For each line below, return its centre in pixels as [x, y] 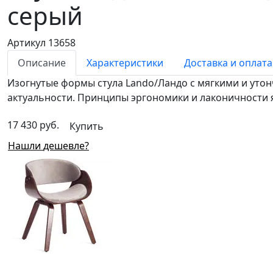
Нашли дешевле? [66, 146]
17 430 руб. [33, 125]
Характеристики [125, 62]
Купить [87, 126]
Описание [42, 62]
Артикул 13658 [41, 42]
